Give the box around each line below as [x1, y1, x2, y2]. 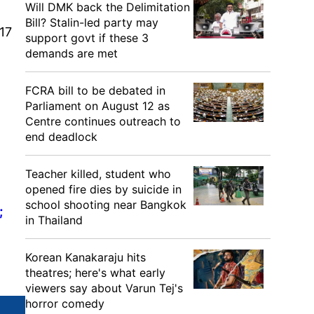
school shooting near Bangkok [25, 198, 186, 212]
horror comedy [25, 296, 104, 310]
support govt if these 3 [25, 31, 149, 45]
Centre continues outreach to [25, 114, 181, 128]
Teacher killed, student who [25, 167, 171, 181]
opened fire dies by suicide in [25, 182, 182, 196]
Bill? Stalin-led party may [25, 15, 158, 29]
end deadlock [25, 130, 97, 144]
